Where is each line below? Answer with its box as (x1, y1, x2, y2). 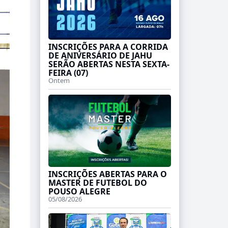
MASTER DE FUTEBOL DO (48, 177, 147, 188)
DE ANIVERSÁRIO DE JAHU (48, 49, 152, 61)
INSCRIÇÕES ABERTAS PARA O (48, 168, 167, 180)
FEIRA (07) (48, 67, 88, 78)
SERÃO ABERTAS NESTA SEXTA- (48, 58, 169, 70)
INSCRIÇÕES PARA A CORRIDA (48, 41, 168, 52)
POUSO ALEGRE (48, 185, 110, 197)
